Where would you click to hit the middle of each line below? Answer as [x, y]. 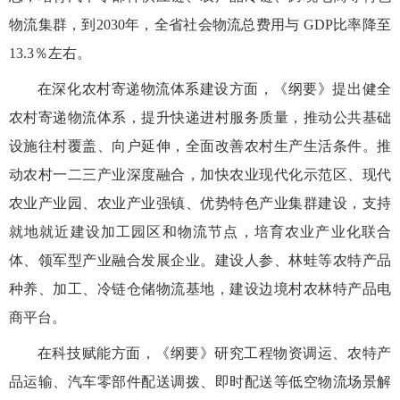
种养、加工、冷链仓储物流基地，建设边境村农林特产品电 [200, 289]
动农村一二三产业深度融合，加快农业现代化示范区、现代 [200, 175]
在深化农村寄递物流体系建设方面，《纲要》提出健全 [214, 89]
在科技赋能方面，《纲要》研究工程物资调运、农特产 [214, 354]
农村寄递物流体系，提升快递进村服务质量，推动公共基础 [200, 118]
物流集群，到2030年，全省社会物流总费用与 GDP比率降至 [200, 25]
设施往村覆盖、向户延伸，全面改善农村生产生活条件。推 [200, 146]
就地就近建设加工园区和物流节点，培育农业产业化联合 [200, 232]
